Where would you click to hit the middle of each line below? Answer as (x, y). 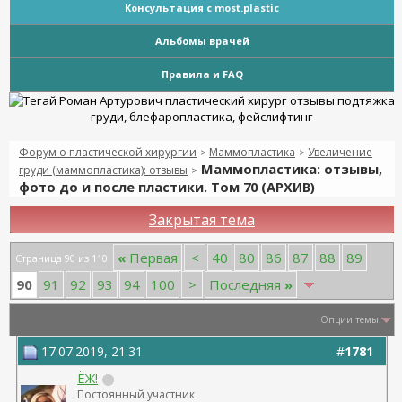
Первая (152, 258)
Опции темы (350, 319)
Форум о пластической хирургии (108, 152)
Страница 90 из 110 (61, 258)
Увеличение (340, 152)
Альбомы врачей (202, 41)
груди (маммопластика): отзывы (103, 170)
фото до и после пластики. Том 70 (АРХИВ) (167, 187)
